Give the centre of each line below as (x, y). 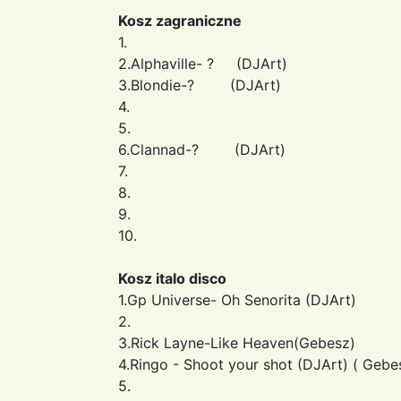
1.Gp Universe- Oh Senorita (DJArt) (237, 299)
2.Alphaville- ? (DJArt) (203, 63)
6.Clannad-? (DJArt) (202, 149)
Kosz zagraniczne (180, 20)
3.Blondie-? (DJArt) (200, 85)
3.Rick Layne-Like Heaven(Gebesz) (237, 342)
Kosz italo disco (172, 278)
